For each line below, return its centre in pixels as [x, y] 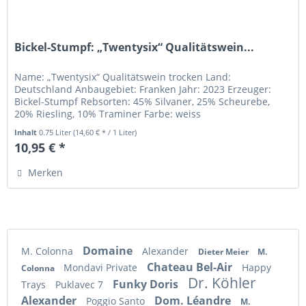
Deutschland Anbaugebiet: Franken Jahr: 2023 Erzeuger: [143, 89]
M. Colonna [48, 251]
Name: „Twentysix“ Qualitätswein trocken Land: [123, 77]
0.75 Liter [56, 133]
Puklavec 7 [81, 284]
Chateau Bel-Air [191, 267]
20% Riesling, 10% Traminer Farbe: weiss [108, 114]
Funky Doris [147, 284]
